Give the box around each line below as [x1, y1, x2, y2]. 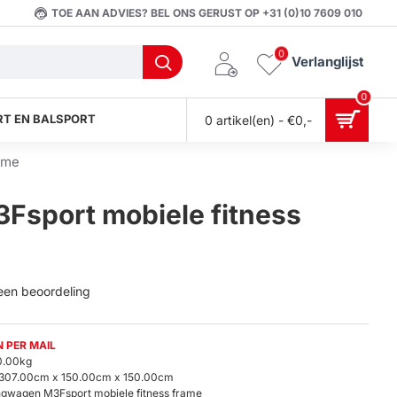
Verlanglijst [292, 52, 364, 70]
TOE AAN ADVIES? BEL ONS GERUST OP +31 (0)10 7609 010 [51, 5, 362, 19]
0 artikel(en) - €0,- [205, 113, 312, 128]
